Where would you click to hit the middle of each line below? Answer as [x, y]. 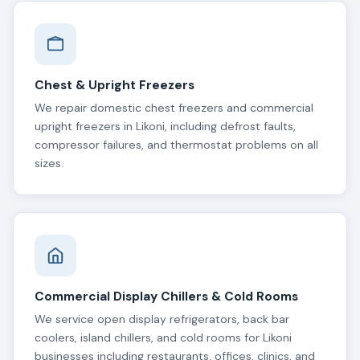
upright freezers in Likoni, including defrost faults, [165, 126]
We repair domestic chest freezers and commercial [174, 107]
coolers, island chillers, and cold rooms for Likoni [163, 338]
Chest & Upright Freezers [114, 85]
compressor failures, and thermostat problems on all [176, 144]
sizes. [49, 163]
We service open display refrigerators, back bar [162, 319]
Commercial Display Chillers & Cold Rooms [166, 297]
